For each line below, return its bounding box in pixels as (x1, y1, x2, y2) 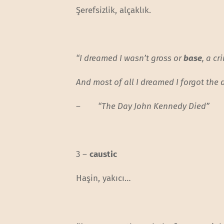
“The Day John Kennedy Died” (98, 101, 210, 112)
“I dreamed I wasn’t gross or (76, 52, 184, 63)
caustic (89, 149, 117, 160)
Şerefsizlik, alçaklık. (76, 4, 151, 15)
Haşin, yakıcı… (76, 173, 131, 184)
